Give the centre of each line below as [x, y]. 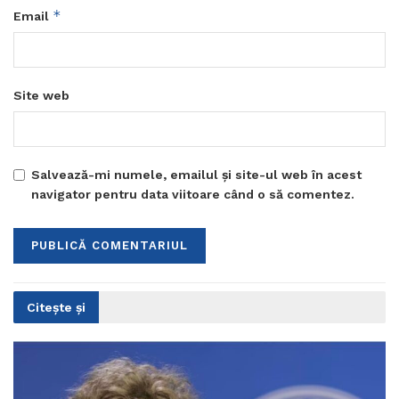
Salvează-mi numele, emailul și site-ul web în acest [196, 175]
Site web [41, 96]
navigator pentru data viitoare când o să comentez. [193, 195]
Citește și [56, 308]
